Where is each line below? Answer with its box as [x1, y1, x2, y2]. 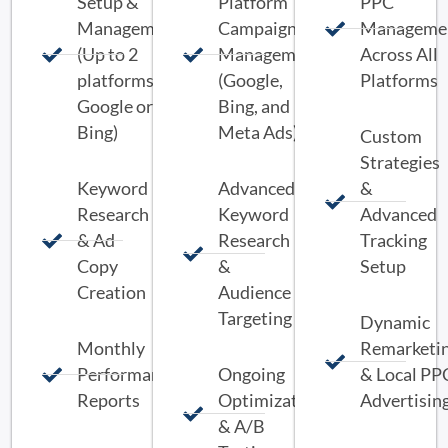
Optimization [218, 389, 324, 411]
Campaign [218, 17, 298, 39]
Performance [77, 363, 178, 385]
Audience [218, 281, 292, 303]
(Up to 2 [77, 43, 138, 65]
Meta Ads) [218, 121, 299, 143]
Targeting [218, 307, 293, 329]
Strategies [359, 151, 440, 173]
